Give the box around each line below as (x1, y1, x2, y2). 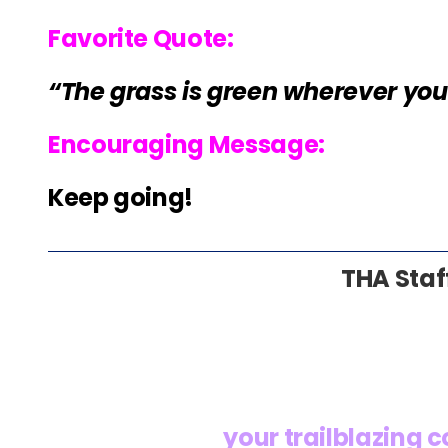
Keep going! (48, 181, 194, 215)
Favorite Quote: (48, 22, 234, 56)
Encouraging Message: (48, 128, 325, 162)
